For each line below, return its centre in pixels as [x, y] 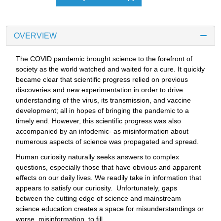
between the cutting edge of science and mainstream [98, 198]
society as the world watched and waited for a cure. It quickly [110, 69]
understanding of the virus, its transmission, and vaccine [103, 100]
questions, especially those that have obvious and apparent [108, 167]
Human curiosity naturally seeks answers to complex [97, 157]
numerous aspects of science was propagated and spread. [107, 141]
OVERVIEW [35, 36]
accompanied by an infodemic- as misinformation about [102, 131]
